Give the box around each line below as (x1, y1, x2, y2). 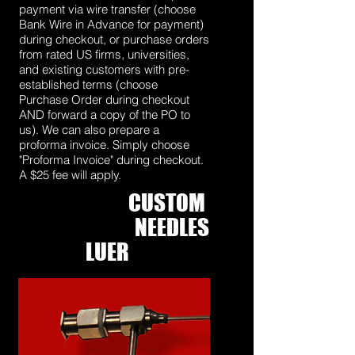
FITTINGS (129, 238, 209, 265)
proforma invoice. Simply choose (19, 137, 189, 152)
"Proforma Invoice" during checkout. (19, 152, 204, 167)
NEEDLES (135, 213, 209, 241)
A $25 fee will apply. (19, 167, 121, 182)
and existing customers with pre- (19, 62, 189, 77)
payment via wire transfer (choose (19, 2, 196, 17)
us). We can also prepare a (19, 122, 159, 137)
